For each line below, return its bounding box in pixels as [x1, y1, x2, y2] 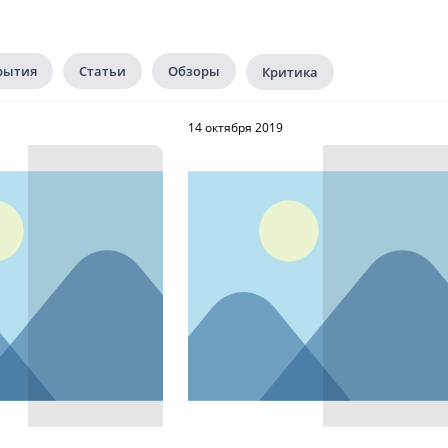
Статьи [79, 62, 126, 80]
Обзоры [168, 62, 220, 80]
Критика [262, 63, 318, 81]
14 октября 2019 [188, 119, 283, 136]
